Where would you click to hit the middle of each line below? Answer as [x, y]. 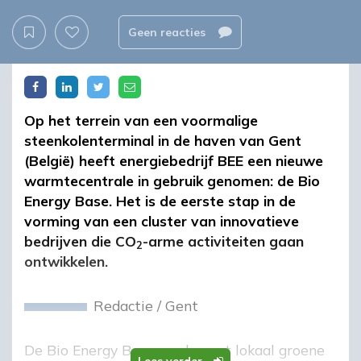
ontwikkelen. [68, 261]
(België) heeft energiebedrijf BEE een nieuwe [174, 160]
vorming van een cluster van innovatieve [162, 220]
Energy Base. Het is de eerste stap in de [160, 200]
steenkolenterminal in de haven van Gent [163, 140]
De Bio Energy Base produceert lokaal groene [174, 349]
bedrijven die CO [80, 241]
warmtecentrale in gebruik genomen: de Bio [172, 180]
